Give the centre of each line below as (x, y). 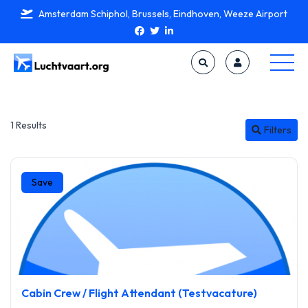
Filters (278, 130)
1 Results (29, 125)
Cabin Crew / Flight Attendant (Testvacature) (139, 293)
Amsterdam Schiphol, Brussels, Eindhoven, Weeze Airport (162, 14)
